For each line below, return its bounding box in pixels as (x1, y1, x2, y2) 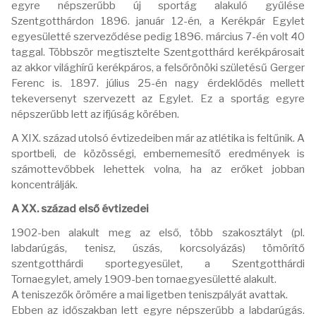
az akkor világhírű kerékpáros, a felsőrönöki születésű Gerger (11, 61, 305, 74)
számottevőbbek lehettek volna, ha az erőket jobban (11, 162, 305, 176)
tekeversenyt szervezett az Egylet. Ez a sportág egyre (11, 92, 305, 105)
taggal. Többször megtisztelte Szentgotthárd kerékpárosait (11, 45, 305, 59)
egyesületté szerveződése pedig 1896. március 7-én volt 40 (11, 30, 305, 43)
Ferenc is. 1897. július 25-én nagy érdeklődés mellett (11, 76, 305, 90)
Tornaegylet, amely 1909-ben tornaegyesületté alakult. (11, 272, 276, 286)
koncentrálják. (11, 178, 78, 191)
